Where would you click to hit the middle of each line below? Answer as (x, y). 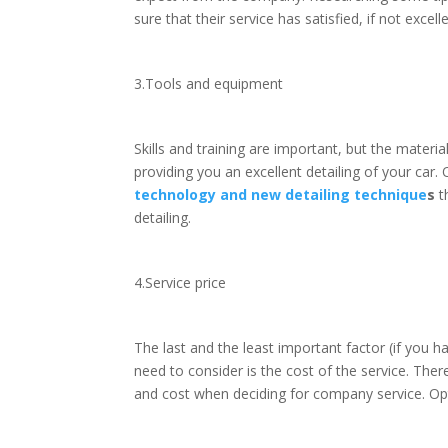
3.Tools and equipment (209, 84)
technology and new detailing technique (281, 195)
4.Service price (180, 283)
